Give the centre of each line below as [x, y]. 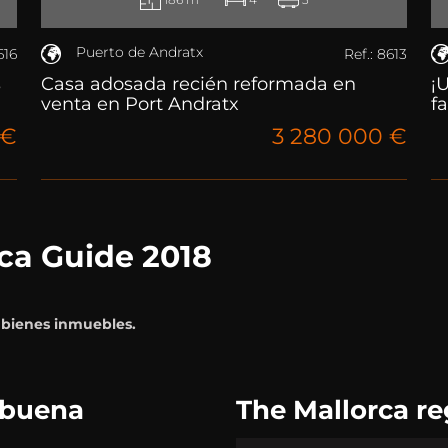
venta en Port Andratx [140, 104]
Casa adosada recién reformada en [198, 84]
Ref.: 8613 [375, 53]
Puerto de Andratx [137, 52]
